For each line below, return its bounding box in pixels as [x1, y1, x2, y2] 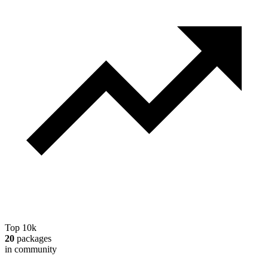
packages [14, 233, 51, 244]
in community [5, 244, 57, 255]
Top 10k [5, 223, 36, 233]
